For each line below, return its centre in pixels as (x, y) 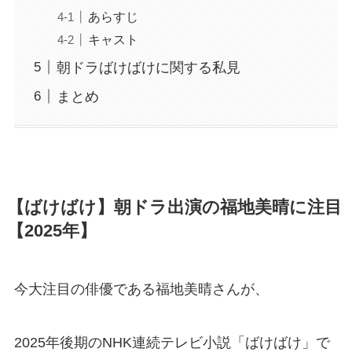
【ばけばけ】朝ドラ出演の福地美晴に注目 (174, 208)
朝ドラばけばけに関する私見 (148, 67)
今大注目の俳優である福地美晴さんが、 (141, 290)
